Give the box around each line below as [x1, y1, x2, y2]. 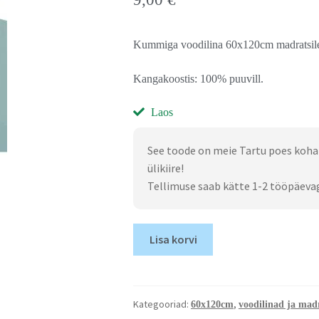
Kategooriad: [132, 297, 191, 310]
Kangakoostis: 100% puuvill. [132, 72, 263, 85]
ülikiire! [147, 161, 184, 176]
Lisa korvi [149, 231, 197, 246]
